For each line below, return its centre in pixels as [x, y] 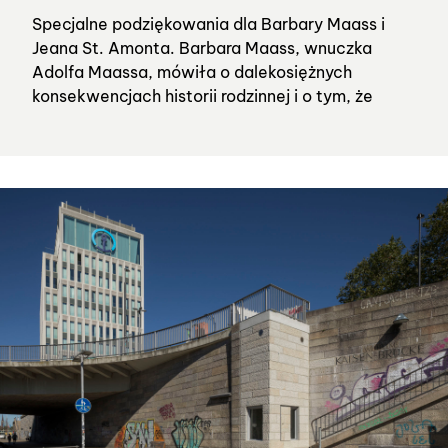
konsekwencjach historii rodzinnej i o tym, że [202, 95]
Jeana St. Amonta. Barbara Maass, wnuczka [202, 47]
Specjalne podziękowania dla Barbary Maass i [208, 23]
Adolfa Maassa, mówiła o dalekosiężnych [192, 71]
